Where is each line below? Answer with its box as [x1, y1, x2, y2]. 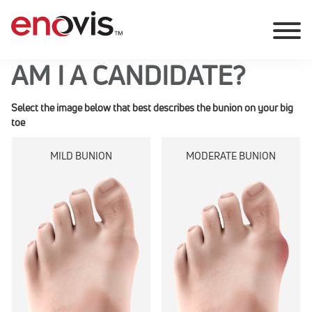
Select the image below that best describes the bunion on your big [11, 101, 293, 115]
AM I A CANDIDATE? [11, 57, 245, 93]
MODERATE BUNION [186, 149, 276, 163]
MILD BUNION [50, 149, 112, 163]
